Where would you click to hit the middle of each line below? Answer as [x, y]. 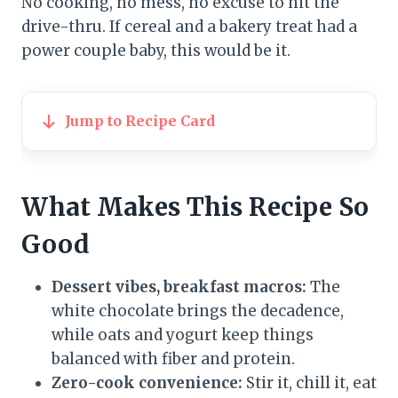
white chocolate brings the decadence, [198, 311]
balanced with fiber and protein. [173, 359]
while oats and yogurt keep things [183, 335]
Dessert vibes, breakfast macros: [179, 287]
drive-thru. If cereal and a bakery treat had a [189, 27]
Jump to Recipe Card [140, 121]
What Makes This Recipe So [195, 207]
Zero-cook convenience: [147, 383]
